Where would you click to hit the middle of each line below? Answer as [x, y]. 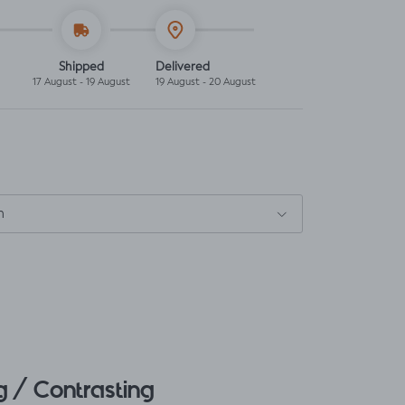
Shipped [82, 67]
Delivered [182, 67]
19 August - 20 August [205, 82]
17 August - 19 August [82, 82]
